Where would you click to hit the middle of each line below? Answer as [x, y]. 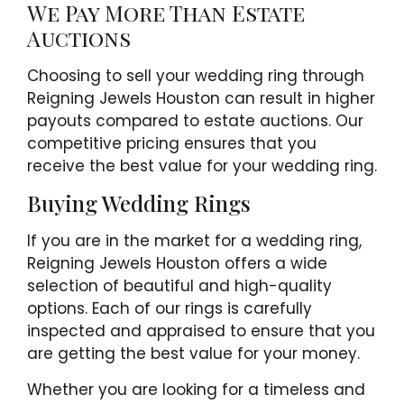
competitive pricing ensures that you [172, 143]
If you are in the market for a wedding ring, [194, 241]
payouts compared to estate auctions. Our [195, 120]
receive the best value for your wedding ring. [202, 165]
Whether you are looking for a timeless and [196, 389]
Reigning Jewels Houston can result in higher [201, 98]
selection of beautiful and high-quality [179, 286]
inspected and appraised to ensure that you [201, 331]
